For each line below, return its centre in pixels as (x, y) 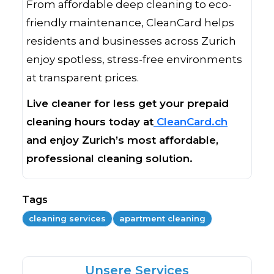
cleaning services (67, 218)
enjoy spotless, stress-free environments (134, 59)
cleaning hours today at (90, 122)
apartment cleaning (162, 218)
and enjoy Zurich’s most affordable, (122, 140)
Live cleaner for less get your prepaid (128, 103)
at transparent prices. (83, 78)
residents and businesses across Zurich (131, 41)
